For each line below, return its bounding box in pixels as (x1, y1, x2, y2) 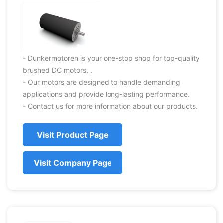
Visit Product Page (37, 130, 109, 140)
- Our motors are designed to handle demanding (23, 78, 180, 86)
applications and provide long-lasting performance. (23, 90, 190, 98)
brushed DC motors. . (23, 66, 92, 74)
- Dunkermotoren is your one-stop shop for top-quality (23, 54, 200, 62)
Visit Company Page (33, 158, 112, 168)
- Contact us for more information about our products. (23, 102, 198, 110)
